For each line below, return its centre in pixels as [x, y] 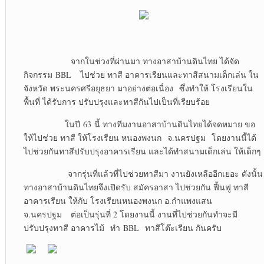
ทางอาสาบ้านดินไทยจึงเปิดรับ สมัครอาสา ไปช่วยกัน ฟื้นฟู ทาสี [136, 187]
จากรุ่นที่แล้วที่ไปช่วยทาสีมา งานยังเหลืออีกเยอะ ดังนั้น [143, 174]
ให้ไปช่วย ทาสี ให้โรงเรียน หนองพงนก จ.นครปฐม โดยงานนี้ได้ [140, 138]
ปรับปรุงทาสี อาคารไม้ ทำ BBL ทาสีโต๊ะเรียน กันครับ [122, 228]
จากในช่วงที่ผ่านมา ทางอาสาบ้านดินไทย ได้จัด [131, 61]
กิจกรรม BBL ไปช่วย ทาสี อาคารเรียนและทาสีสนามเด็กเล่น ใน [141, 75]
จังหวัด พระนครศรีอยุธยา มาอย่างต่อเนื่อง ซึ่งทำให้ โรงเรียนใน [138, 88]
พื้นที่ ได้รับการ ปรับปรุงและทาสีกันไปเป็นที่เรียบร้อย [116, 102]
